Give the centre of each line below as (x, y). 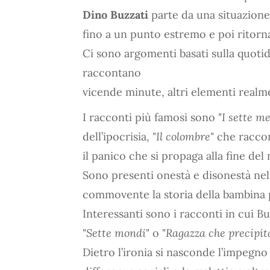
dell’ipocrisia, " (119, 137)
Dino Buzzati (115, 15)
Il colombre (183, 137)
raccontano (112, 73)
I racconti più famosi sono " (152, 117)
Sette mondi (116, 233)
